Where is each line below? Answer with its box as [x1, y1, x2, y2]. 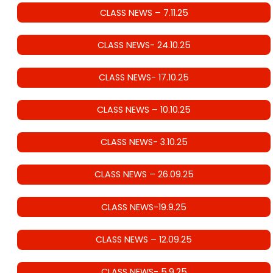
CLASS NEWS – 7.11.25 [99, 6, 188, 19]
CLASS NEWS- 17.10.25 [99, 71, 189, 84]
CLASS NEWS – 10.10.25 [97, 104, 191, 116]
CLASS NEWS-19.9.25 [101, 201, 186, 213]
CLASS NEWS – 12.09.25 [96, 233, 192, 246]
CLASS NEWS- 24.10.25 [97, 39, 191, 52]
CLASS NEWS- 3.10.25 [100, 136, 188, 149]
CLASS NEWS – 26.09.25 [94, 168, 194, 181]
